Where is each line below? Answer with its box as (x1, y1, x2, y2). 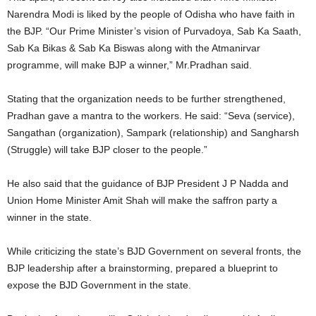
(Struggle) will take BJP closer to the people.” (7, 144, 207, 155)
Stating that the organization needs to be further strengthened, (7, 93, 286, 104)
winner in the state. (7, 212, 92, 223)
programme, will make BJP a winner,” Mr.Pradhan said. (7, 59, 252, 71)
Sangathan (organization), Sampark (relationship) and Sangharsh (7, 127, 299, 138)
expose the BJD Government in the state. (7, 279, 191, 291)
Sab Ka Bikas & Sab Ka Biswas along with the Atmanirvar (7, 42, 260, 54)
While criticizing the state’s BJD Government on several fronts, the (7, 245, 301, 257)
